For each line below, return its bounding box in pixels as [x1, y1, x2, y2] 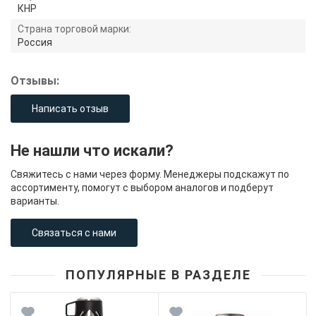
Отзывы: [11, 73, 59, 87]
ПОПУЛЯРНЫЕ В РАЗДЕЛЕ [65, 267, 251, 282]
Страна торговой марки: [18, 23, 131, 35]
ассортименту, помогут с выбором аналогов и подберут [11, 181, 274, 193]
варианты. [11, 195, 59, 207]
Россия [18, 36, 52, 48]
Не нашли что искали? [11, 141, 174, 159]
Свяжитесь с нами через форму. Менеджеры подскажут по [11, 168, 289, 180]
